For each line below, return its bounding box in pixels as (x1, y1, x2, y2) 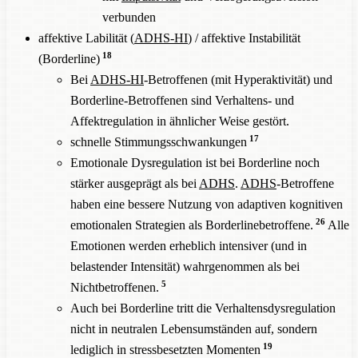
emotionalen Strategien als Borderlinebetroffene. (70, 217, 313, 232)
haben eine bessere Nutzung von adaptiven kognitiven (70, 197, 343, 211)
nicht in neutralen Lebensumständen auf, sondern (70, 321, 317, 336)
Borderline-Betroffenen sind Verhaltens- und (70, 93, 294, 107)
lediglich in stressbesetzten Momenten (70, 342, 261, 356)
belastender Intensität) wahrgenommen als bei (70, 259, 300, 273)
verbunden (102, 10, 156, 24)
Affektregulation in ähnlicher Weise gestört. (70, 113, 289, 128)
